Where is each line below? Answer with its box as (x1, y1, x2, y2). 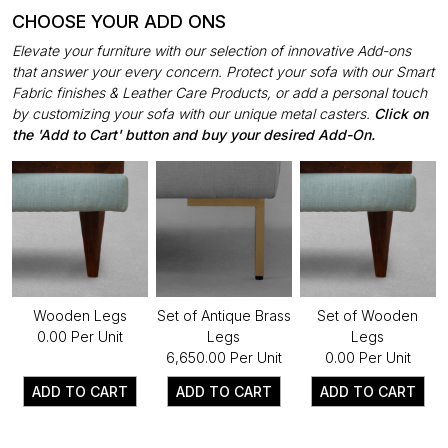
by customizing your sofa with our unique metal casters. (12, 104, 374, 122)
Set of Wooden (317, 306, 419, 324)
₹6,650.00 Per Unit (165, 348, 282, 366)
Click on (374, 104, 428, 122)
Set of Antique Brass (156, 306, 291, 324)
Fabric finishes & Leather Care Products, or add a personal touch (12, 83, 427, 101)
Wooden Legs (32, 306, 127, 324)
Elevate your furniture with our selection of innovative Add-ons (12, 41, 411, 59)
